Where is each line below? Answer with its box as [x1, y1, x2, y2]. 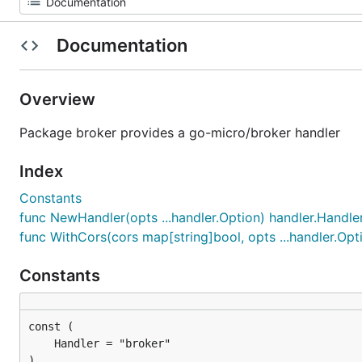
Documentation [52, 35, 192, 56]
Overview [19, 90, 99, 109]
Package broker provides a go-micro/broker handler [19, 124, 340, 141]
